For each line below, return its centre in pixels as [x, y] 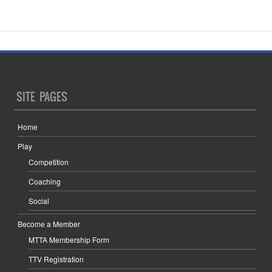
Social [39, 201]
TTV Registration [56, 259]
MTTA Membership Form [69, 240]
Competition [49, 162]
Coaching [45, 182]
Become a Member [49, 224]
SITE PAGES [42, 97]
